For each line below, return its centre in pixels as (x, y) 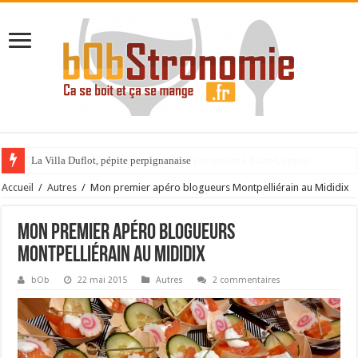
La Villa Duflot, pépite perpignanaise (111, 160)
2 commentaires (247, 280)
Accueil (18, 187)
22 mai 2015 (103, 280)
